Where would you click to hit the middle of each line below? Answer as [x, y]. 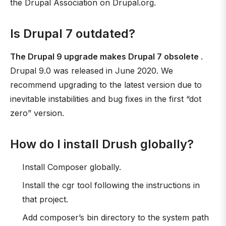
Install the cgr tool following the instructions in [111, 185]
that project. [45, 199]
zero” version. [37, 113]
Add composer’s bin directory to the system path [116, 217]
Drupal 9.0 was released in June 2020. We [92, 71]
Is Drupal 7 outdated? [73, 34]
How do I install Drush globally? [102, 144]
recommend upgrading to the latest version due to [106, 85]
